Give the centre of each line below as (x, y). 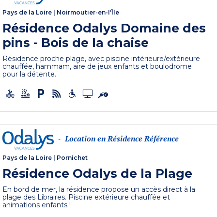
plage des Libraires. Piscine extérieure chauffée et (86, 197)
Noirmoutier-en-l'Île (88, 12)
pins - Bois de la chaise (76, 42)
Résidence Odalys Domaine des (104, 28)
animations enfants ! (37, 205)
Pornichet (72, 158)
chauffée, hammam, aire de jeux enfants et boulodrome (97, 66)
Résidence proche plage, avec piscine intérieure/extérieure (101, 58)
